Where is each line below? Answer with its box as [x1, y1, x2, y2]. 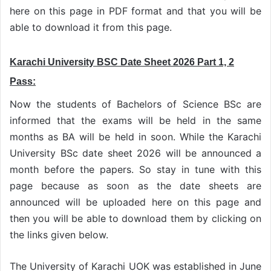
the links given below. [10, 229, 108, 241]
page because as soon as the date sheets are [10, 180, 261, 192]
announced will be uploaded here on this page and [10, 196, 261, 209]
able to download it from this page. [10, 21, 172, 33]
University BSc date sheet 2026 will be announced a [10, 147, 261, 160]
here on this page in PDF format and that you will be [10, 4, 261, 17]
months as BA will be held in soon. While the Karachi [10, 131, 261, 143]
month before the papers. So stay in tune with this [10, 163, 261, 176]
